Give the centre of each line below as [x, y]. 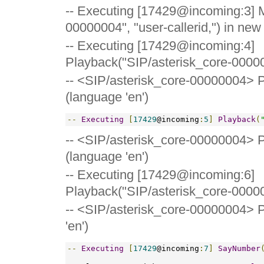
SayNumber [239, 248]
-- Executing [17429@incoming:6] [160, 174]
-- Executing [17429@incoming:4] [160, 45]
